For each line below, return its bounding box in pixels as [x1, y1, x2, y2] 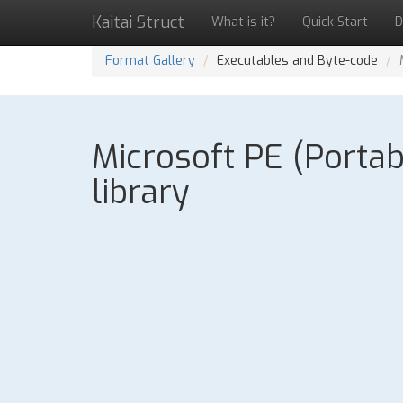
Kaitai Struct [92, 12, 184, 33]
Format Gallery [105, 52, 195, 69]
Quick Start [302, 13, 368, 31]
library [92, 171, 189, 214]
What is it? [211, 13, 275, 31]
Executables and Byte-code [217, 52, 378, 69]
